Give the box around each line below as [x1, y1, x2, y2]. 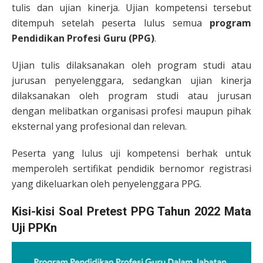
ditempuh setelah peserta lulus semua [12, 16, 210, 29]
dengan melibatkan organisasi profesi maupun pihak [12, 104, 251, 117]
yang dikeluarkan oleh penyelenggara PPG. [12, 177, 201, 190]
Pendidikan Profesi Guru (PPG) [12, 32, 154, 45]
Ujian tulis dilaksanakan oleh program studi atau [12, 59, 251, 72]
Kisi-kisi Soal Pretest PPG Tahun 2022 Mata [12, 204, 251, 218]
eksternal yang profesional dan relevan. [12, 120, 187, 133]
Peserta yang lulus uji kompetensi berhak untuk [12, 147, 251, 160]
